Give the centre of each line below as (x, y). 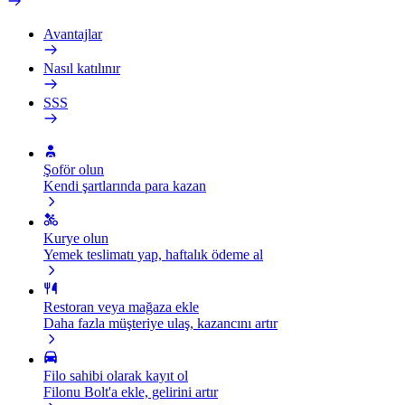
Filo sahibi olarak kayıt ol (116, 376)
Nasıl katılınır (82, 68)
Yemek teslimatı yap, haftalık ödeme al (153, 254)
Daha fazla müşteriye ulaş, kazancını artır (160, 323)
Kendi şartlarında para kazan (125, 186)
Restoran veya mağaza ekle (121, 307)
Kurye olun (76, 238)
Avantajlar (73, 34)
